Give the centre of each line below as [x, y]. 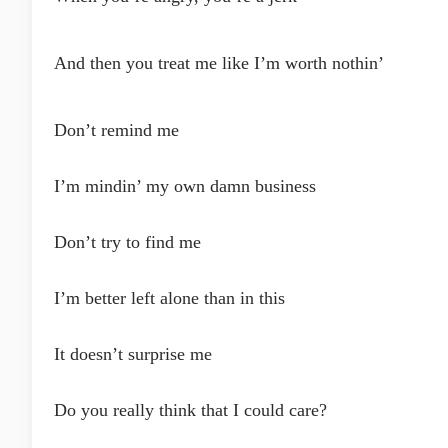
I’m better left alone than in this [169, 298]
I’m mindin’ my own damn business [185, 186]
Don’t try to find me [127, 242]
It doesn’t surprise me [133, 354]
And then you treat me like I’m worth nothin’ [219, 63]
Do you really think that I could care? [190, 410]
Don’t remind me [116, 130]
